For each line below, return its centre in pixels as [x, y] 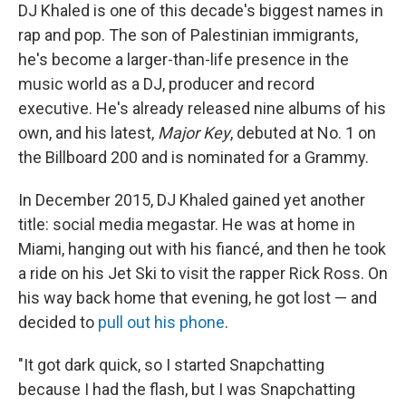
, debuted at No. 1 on [303, 133]
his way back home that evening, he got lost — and [198, 298]
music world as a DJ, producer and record [166, 84]
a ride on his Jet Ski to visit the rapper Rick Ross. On [203, 274]
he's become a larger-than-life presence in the [184, 60]
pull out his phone [161, 323]
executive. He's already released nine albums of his [202, 109]
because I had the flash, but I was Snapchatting [187, 390]
